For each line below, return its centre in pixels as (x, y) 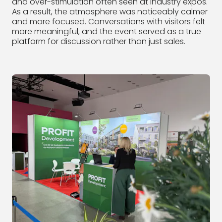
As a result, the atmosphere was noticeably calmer (110, 11)
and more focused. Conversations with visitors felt (109, 21)
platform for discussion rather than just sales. (99, 41)
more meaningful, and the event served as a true (107, 31)
